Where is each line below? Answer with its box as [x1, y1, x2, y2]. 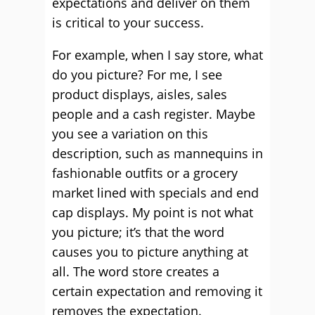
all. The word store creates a [52, 263, 219, 280]
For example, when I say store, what [52, 46, 263, 63]
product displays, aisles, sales [52, 86, 227, 103]
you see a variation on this [52, 125, 208, 142]
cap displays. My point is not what [52, 204, 253, 221]
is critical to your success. [52, 14, 204, 31]
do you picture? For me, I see [52, 66, 222, 83]
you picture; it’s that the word [52, 224, 224, 240]
